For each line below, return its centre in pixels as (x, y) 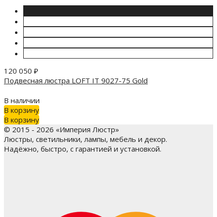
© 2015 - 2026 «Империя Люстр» (62, 129)
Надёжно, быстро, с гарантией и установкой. (83, 148)
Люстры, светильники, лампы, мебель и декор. (85, 139)
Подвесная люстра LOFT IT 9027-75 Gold (76, 81)
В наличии (22, 100)
